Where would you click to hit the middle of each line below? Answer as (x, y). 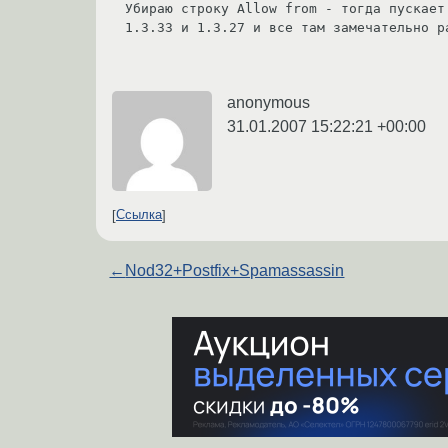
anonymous (268, 102)
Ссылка (139, 215)
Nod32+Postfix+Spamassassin (235, 270)
